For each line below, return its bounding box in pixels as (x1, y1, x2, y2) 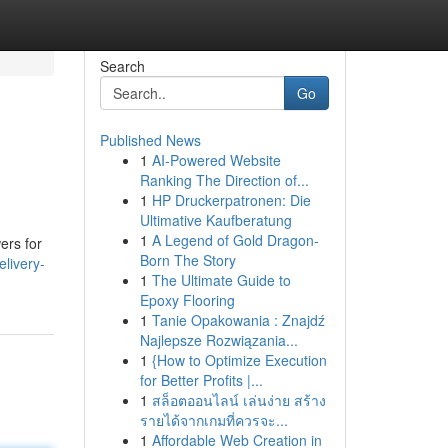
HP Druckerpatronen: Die (151, 190, 311, 210)
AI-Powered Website (151, 150, 281, 170)
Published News (99, 130, 201, 150)
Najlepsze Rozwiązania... (139, 330, 298, 350)
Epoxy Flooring (139, 290, 235, 310)
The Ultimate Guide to (151, 270, 291, 290)
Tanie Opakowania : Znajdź (151, 310, 325, 330)
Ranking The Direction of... (139, 170, 309, 190)
